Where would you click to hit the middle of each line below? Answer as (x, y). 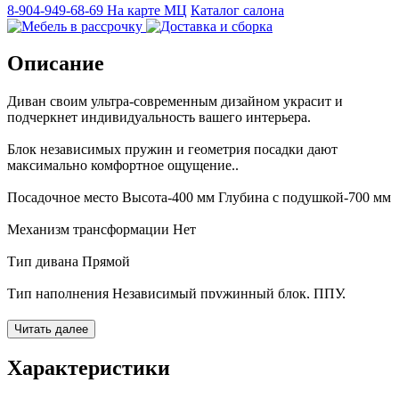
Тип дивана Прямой (69, 262)
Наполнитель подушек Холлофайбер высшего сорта (166, 374)
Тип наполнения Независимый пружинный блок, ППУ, (176, 294)
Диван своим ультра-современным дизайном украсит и (175, 102)
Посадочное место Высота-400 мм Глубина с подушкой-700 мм (199, 198)
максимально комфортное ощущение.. (123, 166)
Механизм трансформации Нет (102, 230)
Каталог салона (237, 10)
